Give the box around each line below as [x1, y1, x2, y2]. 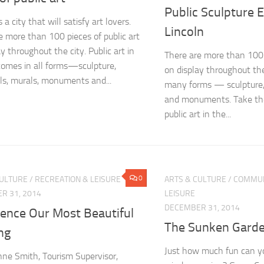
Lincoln [164, 24, 204, 40]
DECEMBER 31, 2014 [164, 203, 240, 213]
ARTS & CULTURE [164, 174, 226, 185]
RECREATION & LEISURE [35, 174, 121, 185]
